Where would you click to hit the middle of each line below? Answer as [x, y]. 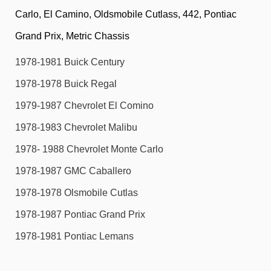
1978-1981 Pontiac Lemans [74, 237]
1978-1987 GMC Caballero [73, 171]
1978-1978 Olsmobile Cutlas [77, 193]
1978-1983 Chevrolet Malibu [76, 128]
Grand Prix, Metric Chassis [72, 36]
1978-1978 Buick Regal [66, 84]
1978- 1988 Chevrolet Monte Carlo [89, 149]
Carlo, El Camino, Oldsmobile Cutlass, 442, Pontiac [126, 14]
